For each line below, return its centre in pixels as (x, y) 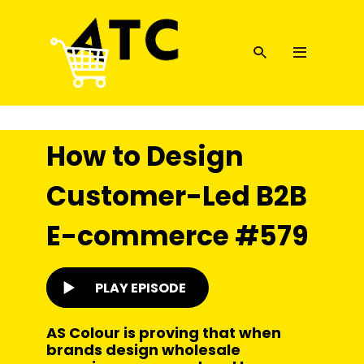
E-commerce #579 (178, 236)
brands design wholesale (143, 350)
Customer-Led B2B (177, 196)
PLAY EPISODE (141, 288)
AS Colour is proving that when (164, 333)
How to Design (145, 156)
